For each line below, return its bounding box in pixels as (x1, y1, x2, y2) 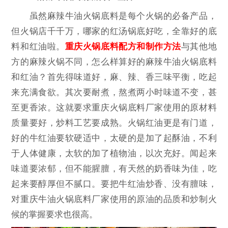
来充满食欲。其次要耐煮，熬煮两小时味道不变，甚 (11, 88, 217, 98)
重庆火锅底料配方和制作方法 (65, 42, 181, 52)
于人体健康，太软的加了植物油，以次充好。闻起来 (11, 149, 217, 159)
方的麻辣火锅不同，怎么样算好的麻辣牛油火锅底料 (11, 57, 217, 67)
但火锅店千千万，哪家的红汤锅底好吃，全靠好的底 (11, 26, 217, 37)
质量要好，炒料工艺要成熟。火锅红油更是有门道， (11, 118, 217, 128)
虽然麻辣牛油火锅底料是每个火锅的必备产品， (11, 11, 217, 21)
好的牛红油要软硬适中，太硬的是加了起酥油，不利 (11, 133, 217, 144)
